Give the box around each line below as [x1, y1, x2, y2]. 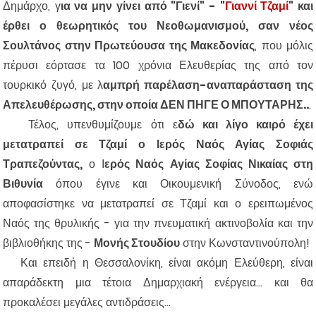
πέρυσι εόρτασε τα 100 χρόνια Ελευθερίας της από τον [3, 57, 313, 74]
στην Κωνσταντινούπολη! [180, 235, 310, 252]
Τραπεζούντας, [3, 156, 83, 173]
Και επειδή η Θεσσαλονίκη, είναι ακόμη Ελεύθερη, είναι [3, 255, 313, 272]
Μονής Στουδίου [94, 235, 180, 252]
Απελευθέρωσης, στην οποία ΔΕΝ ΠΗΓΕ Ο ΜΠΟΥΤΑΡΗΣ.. [3, 97, 309, 114]
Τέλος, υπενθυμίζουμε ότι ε [3, 116, 178, 133]
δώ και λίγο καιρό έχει [177, 116, 314, 133]
